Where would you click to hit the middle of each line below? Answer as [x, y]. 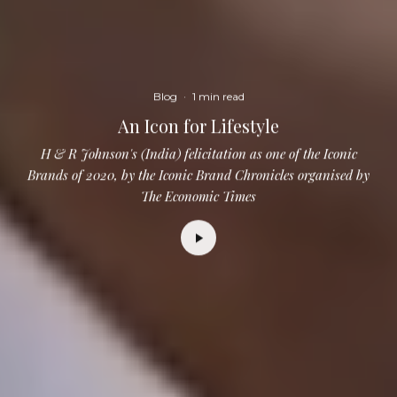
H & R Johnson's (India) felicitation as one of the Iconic [198, 154]
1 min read [218, 96]
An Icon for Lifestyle [198, 125]
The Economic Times [198, 196]
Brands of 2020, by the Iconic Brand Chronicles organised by [198, 175]
